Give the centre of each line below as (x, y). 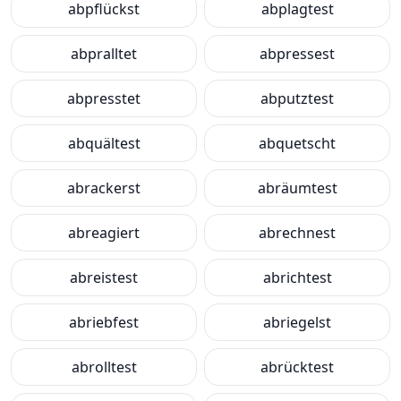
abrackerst (104, 188)
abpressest (297, 54)
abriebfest (104, 322)
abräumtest (297, 188)
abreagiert (104, 233)
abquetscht (297, 143)
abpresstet (104, 98)
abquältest (104, 143)
